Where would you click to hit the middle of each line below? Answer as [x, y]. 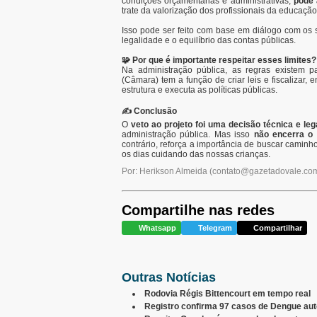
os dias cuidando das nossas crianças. [196, 154]
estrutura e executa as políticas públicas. [200, 90]
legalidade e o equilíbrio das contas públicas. [209, 40]
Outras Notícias [169, 277]
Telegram [214, 228]
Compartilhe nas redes [198, 210]
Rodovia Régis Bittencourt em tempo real [227, 294]
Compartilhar [277, 228]
